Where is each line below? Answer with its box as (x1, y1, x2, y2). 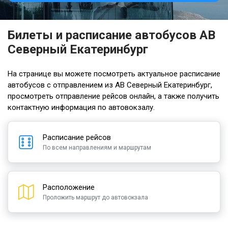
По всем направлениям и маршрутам (43, 144, 151, 151)
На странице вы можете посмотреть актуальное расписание (8, 69, 220, 78)
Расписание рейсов (43, 133, 111, 142)
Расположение (43, 183, 95, 192)
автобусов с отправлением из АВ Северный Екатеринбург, (8, 80, 212, 90)
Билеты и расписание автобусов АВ (8, 28, 215, 42)
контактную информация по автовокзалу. (8, 103, 155, 112)
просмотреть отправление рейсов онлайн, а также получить (8, 92, 219, 101)
